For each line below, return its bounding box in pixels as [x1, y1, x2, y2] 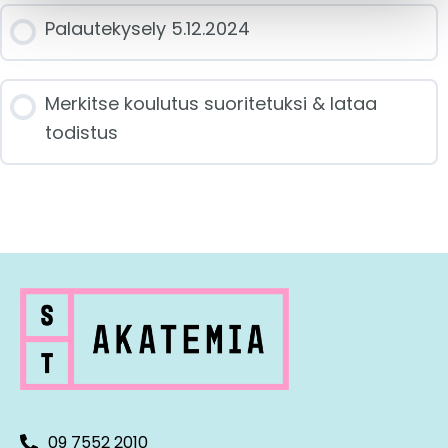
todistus [45, 120, 118, 146]
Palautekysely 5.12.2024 [45, 16, 250, 42]
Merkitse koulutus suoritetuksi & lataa [45, 91, 377, 117]
